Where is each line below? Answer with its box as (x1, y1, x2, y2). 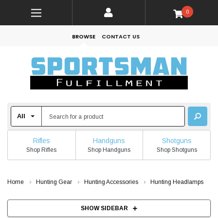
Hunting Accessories (84, 179, 138, 186)
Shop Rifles (26, 146, 57, 153)
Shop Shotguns (156, 146, 197, 153)
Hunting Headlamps (150, 179, 203, 186)
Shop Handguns (88, 146, 131, 153)
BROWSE (72, 33, 95, 40)
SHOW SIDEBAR (81, 205, 128, 212)
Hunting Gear (36, 179, 72, 186)
